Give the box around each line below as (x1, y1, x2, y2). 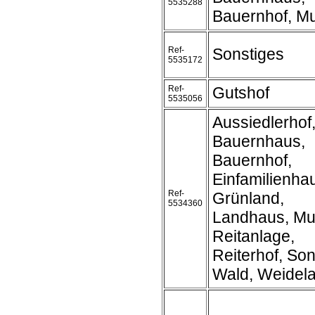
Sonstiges (212, 45, 284, 63)
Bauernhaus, (212, 132, 305, 150)
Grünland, (212, 189, 284, 207)
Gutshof (212, 84, 269, 102)
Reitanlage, (212, 227, 295, 245)
